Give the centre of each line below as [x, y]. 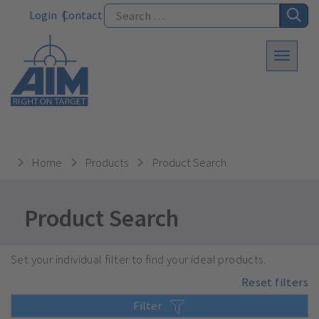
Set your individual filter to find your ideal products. [138, 260]
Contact [82, 15]
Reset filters [274, 282]
